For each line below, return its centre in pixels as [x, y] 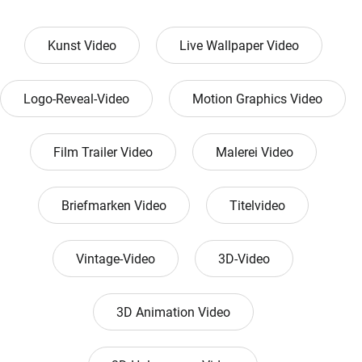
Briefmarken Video [114, 206]
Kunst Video [82, 46]
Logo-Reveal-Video [76, 99]
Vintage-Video [116, 259]
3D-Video [244, 259]
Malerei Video [254, 153]
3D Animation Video [173, 313]
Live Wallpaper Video [239, 46]
